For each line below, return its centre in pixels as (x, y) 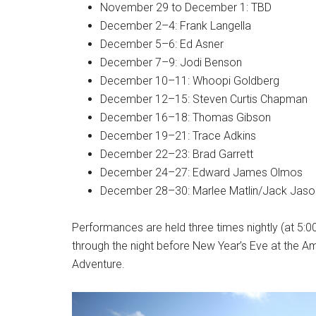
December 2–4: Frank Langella (176, 25)
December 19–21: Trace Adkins (178, 135)
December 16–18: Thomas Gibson (186, 117)
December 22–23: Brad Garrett (177, 154)
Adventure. (98, 264)
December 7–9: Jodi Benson (171, 62)
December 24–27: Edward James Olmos (201, 172)
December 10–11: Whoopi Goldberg (190, 80)
